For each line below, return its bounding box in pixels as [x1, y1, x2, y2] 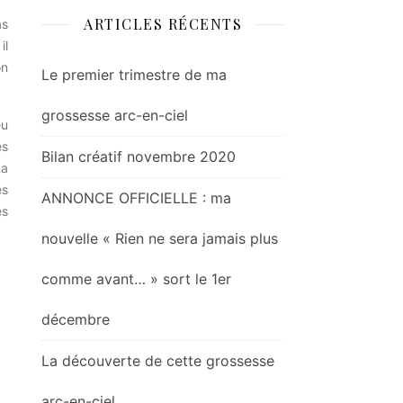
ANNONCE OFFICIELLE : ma [41, 189, 231, 208]
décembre [41, 310, 110, 329]
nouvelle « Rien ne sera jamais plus [41, 229, 278, 248]
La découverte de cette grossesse [41, 352, 274, 371]
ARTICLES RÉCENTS [84, 14, 242, 34]
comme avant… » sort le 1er [41, 270, 231, 289]
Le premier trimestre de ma [41, 66, 227, 85]
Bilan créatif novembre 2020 [41, 148, 236, 166]
